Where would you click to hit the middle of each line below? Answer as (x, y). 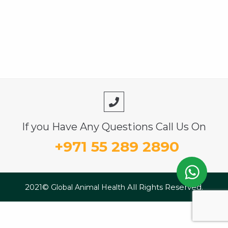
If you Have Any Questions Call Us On (114, 127)
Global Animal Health (89, 187)
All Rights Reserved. (165, 187)
